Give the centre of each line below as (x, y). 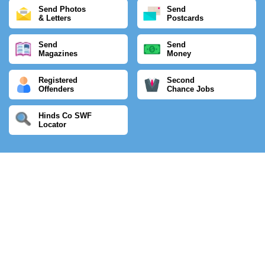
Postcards (185, 18)
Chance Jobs (191, 89)
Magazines (58, 54)
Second (181, 80)
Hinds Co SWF (65, 116)
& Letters (55, 18)
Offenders (56, 89)
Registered (58, 80)
